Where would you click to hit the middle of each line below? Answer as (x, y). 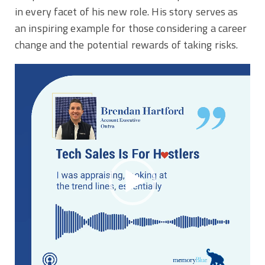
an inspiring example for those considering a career (131, 28)
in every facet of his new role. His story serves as (127, 11)
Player (29, 88)
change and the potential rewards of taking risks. (127, 44)
